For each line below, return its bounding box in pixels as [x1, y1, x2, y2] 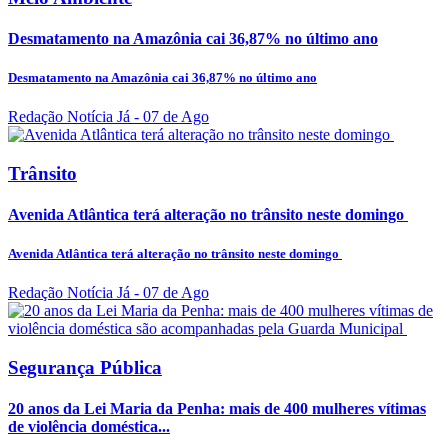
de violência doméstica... [8, 418, 170, 436]
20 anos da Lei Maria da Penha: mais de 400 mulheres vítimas [8, 400, 426, 418]
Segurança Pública [8, 357, 162, 379]
